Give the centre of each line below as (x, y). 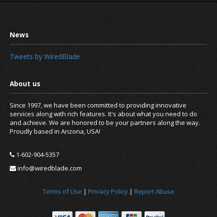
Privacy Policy (108, 192)
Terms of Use (62, 192)
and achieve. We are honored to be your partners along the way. (105, 123)
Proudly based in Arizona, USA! (55, 132)
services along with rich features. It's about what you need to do (103, 114)
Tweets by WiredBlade (45, 57)
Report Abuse (154, 192)
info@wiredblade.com (49, 168)
